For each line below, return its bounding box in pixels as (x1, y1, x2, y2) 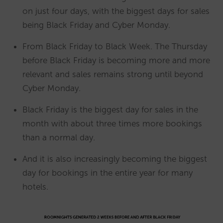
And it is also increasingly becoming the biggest (22, 154, 207, 164)
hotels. (22, 182, 48, 192)
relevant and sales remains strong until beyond (22, 69, 203, 80)
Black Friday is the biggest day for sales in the (22, 105, 198, 115)
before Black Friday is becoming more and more (22, 55, 210, 66)
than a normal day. (22, 132, 95, 143)
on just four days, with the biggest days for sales (22, 6, 210, 16)
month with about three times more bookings (22, 118, 202, 129)
